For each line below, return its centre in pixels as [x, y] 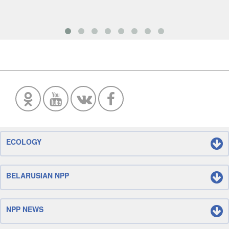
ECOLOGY [24, 142]
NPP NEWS [25, 209]
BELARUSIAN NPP [38, 175]
